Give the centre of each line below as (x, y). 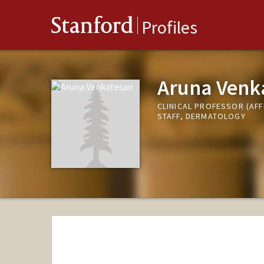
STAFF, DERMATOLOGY (201, 116)
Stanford (93, 28)
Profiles (169, 27)
